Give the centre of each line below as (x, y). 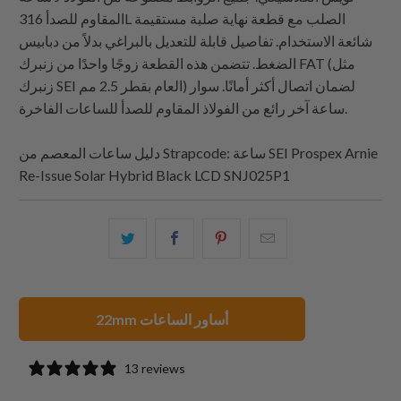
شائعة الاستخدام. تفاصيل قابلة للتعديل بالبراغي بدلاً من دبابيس (196, 41)
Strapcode (195, 153)
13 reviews (155, 368)
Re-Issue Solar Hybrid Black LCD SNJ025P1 (155, 175)
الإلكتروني (306, 261)
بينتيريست (260, 306)
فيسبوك (207, 306)
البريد (292, 239)
